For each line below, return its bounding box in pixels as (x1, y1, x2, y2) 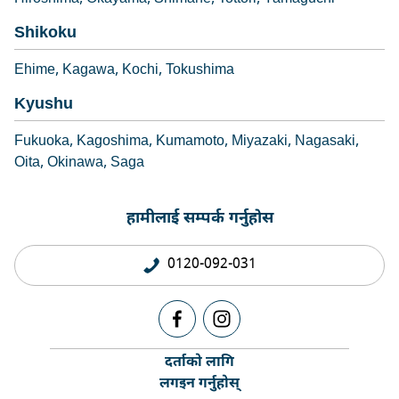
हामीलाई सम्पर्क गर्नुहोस (126, 208, 273, 229)
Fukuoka (14, 132, 69, 151)
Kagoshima (77, 132, 149, 151)
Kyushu (14, 94, 73, 115)
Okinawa (47, 153, 103, 173)
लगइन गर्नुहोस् (159, 374, 240, 394)
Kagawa (62, 61, 115, 80)
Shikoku (14, 22, 77, 44)
